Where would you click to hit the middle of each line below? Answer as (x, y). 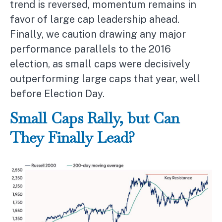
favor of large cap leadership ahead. (95, 20)
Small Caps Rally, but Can (95, 118)
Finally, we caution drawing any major (98, 34)
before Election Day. (57, 94)
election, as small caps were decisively (100, 64)
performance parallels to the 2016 (90, 49)
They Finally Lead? (72, 138)
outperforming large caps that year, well (105, 79)
